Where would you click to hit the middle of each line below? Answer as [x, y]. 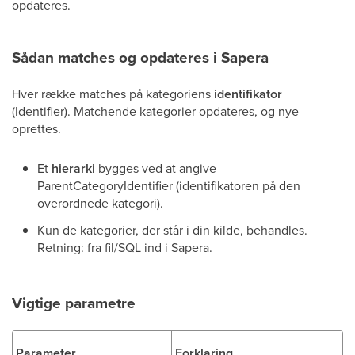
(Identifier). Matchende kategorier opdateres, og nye [155, 111]
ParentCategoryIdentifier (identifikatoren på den [169, 185]
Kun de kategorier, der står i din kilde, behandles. [172, 230]
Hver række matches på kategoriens [113, 94]
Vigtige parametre [74, 303]
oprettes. [36, 128]
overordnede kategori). [100, 203]
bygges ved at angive [156, 168]
